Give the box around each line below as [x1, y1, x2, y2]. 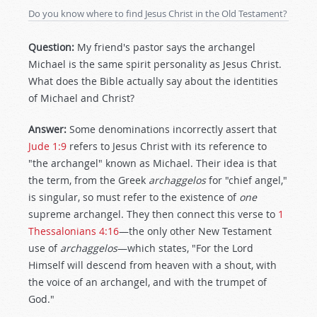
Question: [28, 40, 74, 54]
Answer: [28, 122, 67, 136]
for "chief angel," [209, 173, 287, 187]
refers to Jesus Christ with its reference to [67, 139, 267, 153]
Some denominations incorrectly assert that [67, 122, 277, 136]
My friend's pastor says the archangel [74, 40, 255, 54]
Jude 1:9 [28, 139, 67, 153]
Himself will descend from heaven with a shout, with [28, 258, 277, 272]
